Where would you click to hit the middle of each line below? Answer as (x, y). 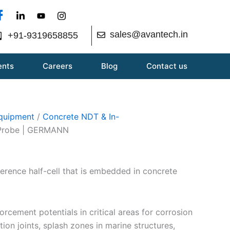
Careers (57, 66)
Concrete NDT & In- (81, 116)
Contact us (167, 66)
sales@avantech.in (149, 34)
